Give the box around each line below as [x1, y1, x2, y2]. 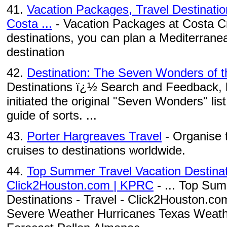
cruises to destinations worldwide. [7, 143, 185, 157]
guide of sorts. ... [7, 108, 97, 122]
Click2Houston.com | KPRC [7, 178, 154, 192]
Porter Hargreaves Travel [27, 129, 162, 143]
